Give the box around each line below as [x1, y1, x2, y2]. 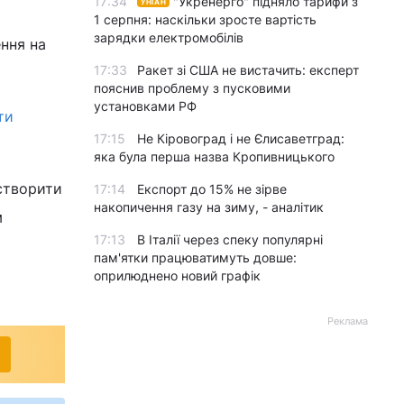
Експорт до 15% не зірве [137, 181, 287, 197]
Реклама [327, 315, 368, 327]
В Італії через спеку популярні [137, 232, 323, 247]
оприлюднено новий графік [94, 268, 261, 283]
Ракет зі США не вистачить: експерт [137, 62, 359, 78]
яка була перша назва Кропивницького [94, 149, 335, 164]
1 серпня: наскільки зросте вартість [94, 12, 317, 27]
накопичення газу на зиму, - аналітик [94, 199, 324, 215]
